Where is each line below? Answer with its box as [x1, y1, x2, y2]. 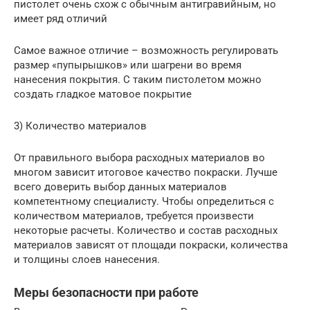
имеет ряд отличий [14, 12, 107, 25]
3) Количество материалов [14, 119, 147, 132]
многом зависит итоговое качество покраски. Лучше [14, 165, 277, 179]
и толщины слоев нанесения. [14, 253, 160, 266]
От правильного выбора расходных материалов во [14, 151, 265, 164]
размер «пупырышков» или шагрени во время [14, 58, 241, 71]
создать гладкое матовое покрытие [14, 87, 192, 100]
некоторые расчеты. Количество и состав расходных [14, 224, 277, 237]
